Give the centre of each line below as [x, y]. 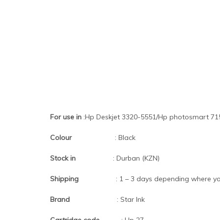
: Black [124, 138]
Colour [82, 138]
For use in [67, 117]
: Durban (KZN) [135, 158]
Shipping [82, 179]
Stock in [81, 158]
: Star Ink [131, 200]
